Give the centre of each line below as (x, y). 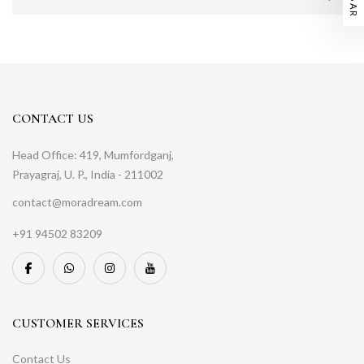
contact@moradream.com (77, 202)
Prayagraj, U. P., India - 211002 (88, 175)
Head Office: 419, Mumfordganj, (93, 155)
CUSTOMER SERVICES (78, 324)
